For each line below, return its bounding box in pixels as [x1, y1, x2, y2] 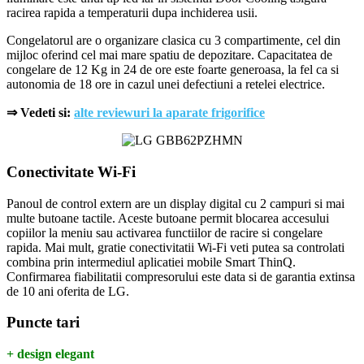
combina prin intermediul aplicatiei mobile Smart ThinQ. [6, 254, 296, 269]
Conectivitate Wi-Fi [6, 163, 136, 180]
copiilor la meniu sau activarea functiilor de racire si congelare [6, 225, 323, 240]
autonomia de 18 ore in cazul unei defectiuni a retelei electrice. [6, 77, 328, 92]
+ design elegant [6, 347, 94, 362]
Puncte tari [6, 314, 80, 331]
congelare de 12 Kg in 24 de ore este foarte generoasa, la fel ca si [6, 63, 339, 77]
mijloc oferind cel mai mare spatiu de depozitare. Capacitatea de [6, 48, 332, 63]
